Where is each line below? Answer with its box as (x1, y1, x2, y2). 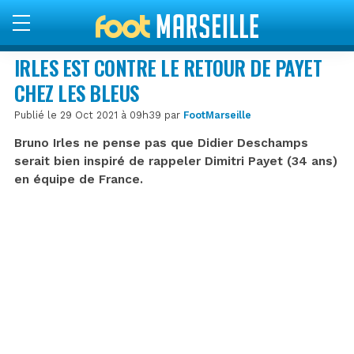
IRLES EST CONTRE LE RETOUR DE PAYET (14, 52, 322, 82)
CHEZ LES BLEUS (14, 77, 139, 107)
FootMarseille (183, 108, 251, 121)
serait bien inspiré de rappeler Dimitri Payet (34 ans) (14, 153, 337, 168)
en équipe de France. (14, 171, 143, 186)
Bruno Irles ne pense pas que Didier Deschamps (14, 135, 308, 150)
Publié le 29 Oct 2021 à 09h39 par (14, 108, 183, 121)
